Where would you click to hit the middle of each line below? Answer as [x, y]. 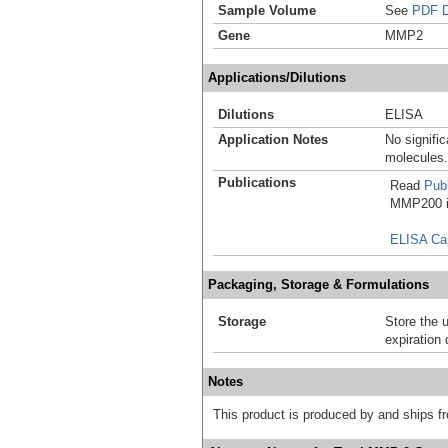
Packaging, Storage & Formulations [318, 284]
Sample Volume [267, 10]
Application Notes [273, 139]
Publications [257, 182]
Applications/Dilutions [277, 77]
